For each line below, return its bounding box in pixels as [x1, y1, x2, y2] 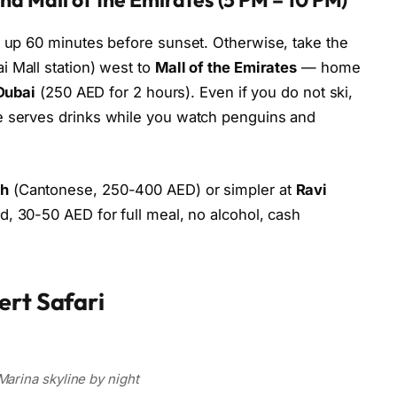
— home [297, 58, 361, 77]
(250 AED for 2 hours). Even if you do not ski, [35, 83, 354, 102]
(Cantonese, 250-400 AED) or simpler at [8, 180, 296, 198]
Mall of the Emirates [154, 58, 298, 77]
